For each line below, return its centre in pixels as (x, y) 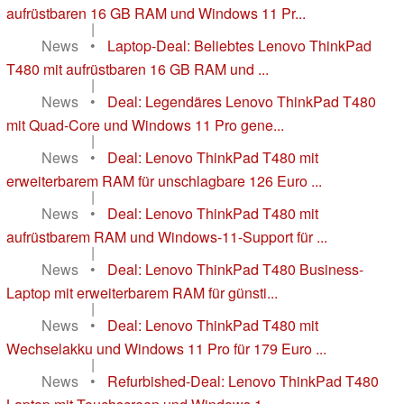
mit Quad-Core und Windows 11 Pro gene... (145, 124)
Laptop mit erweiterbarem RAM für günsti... (142, 292)
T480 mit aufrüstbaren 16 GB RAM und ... (138, 69)
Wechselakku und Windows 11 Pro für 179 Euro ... (166, 348)
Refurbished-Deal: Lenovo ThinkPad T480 (243, 381)
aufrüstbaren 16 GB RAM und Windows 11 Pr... (156, 13)
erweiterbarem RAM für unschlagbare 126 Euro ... (164, 180)
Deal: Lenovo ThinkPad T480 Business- (235, 269)
